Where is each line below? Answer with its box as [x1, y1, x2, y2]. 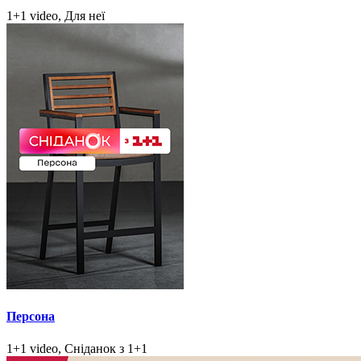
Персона [6, 309, 55, 324]
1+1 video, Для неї [6, 9, 105, 23]
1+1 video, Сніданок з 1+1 [6, 341, 147, 355]
